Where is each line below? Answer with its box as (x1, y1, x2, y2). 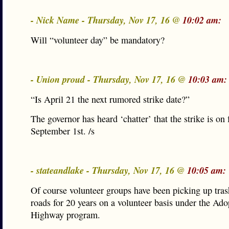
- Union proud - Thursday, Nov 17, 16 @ (31, 73, 188, 86)
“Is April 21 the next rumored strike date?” (31, 93, 190, 105)
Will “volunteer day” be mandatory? (31, 34, 165, 46)
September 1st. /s (31, 125, 95, 137)
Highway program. (31, 209, 100, 221)
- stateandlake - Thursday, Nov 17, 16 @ (31, 164, 187, 177)
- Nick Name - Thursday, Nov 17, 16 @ (31, 13, 182, 27)
